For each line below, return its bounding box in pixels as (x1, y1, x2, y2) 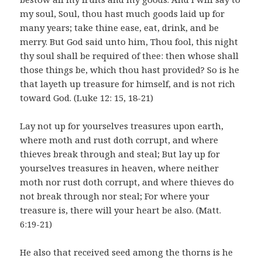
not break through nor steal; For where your (20, 190, 210, 202)
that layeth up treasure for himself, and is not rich (20, 78, 236, 90)
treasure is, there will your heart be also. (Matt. (20, 204, 222, 216)
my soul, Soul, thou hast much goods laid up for (20, 8, 225, 20)
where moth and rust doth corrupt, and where (20, 134, 219, 146)
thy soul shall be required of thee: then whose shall (20, 50, 239, 62)
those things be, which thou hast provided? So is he (20, 64, 240, 76)
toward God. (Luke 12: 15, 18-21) (20, 92, 154, 104)
